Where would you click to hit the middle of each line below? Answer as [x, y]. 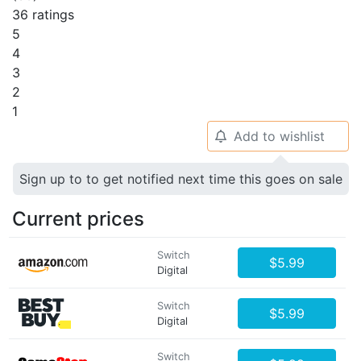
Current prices [78, 219]
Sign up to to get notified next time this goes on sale [181, 179]
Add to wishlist [279, 136]
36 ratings [43, 15]
